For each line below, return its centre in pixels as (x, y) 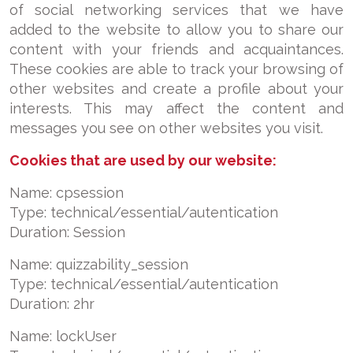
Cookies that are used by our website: (143, 160)
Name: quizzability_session (99, 264)
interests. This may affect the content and (176, 108)
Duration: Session (67, 232)
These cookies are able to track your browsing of (176, 69)
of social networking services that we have (176, 10)
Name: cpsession (67, 193)
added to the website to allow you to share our (176, 30)
